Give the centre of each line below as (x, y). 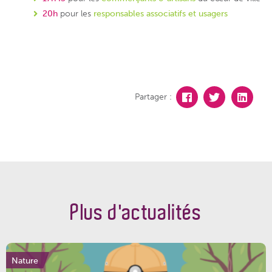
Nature (25, 260)
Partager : (154, 96)
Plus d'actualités (136, 213)
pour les (77, 13)
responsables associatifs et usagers (161, 13)
